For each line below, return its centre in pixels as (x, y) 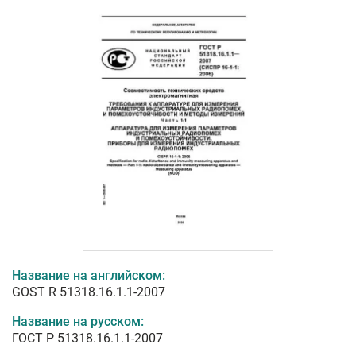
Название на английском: (89, 276)
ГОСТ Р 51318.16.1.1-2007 (87, 339)
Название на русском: (78, 322)
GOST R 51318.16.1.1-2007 (89, 292)
